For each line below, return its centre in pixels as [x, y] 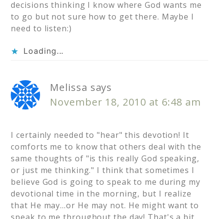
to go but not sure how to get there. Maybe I [102, 17]
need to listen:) [41, 29]
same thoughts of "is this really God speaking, [105, 159]
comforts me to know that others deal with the [106, 147]
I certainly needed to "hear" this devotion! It [100, 135]
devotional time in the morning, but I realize [101, 194]
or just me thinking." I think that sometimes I [103, 170]
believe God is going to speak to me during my [106, 182]
